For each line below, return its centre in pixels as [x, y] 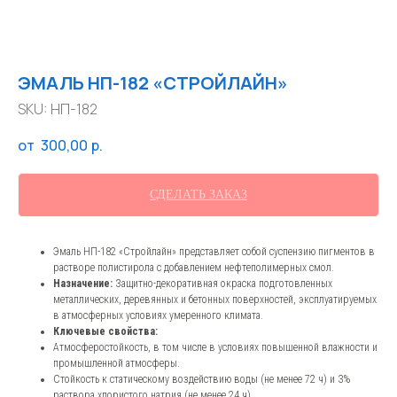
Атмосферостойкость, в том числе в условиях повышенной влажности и [215, 348]
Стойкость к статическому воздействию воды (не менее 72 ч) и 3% [202, 380]
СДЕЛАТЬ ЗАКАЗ [198, 195]
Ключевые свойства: [105, 332]
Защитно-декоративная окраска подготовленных [222, 284]
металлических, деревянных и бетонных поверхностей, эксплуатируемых [215, 300]
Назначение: [83, 284]
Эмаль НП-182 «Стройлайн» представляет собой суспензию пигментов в [214, 252]
